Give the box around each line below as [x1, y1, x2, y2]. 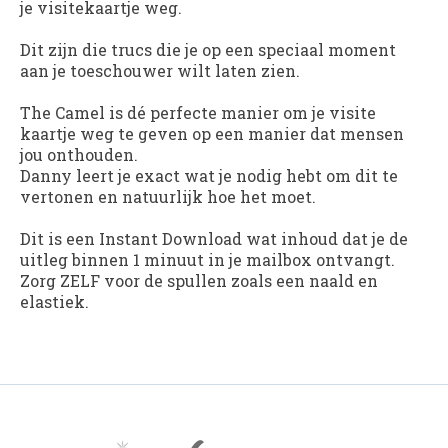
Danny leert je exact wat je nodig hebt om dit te [20, 165, 398, 187]
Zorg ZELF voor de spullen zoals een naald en [20, 270, 378, 292]
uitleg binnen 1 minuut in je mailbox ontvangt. [20, 249, 395, 271]
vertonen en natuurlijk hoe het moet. [20, 186, 316, 208]
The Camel [20, 102, 105, 124]
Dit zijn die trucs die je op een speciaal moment [20, 39, 396, 61]
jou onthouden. [20, 144, 138, 166]
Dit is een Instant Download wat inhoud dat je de [20, 228, 408, 250]
